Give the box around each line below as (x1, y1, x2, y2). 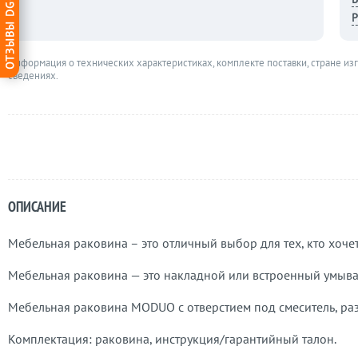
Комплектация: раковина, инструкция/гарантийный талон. (8, 331, 336, 347)
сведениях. (8, 69, 58, 82)
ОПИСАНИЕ (8, 197, 66, 216)
